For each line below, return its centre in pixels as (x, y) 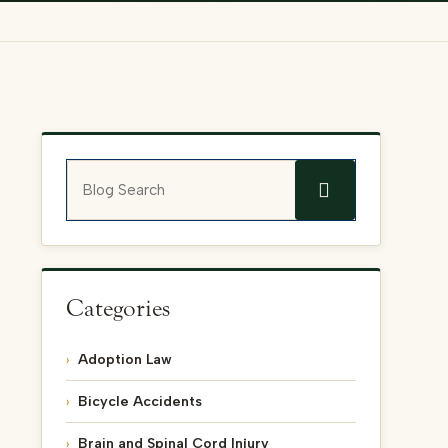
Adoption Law (124, 359)
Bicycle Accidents (139, 401)
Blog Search (105, 169)
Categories (117, 308)
